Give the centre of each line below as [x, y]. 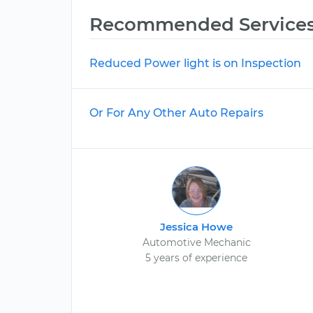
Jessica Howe [197, 227]
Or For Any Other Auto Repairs [176, 113]
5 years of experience [197, 258]
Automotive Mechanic [196, 242]
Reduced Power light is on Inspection [195, 63]
